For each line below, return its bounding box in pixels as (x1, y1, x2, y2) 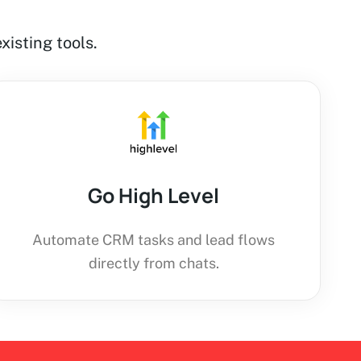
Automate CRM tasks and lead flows (32, 231, 276, 249)
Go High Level (88, 181, 220, 210)
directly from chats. (88, 255, 219, 272)
